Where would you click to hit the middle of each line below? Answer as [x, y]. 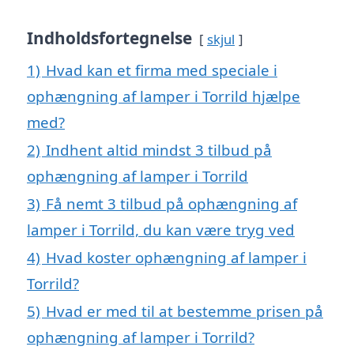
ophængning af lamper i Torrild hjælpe [164, 96]
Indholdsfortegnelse [109, 38]
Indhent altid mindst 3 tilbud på [159, 149]
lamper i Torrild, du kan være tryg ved [161, 229]
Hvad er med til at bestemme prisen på [185, 311]
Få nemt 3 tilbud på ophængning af [171, 203]
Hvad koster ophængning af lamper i [176, 257]
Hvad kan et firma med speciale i [162, 70]
